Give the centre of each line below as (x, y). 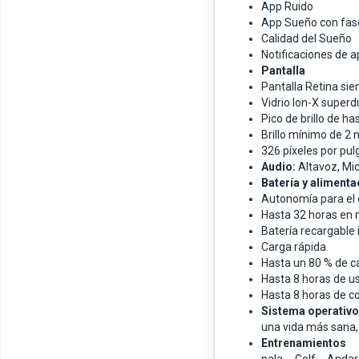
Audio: (278, 167)
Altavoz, (320, 167)
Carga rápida (294, 247)
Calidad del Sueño (307, 39)
